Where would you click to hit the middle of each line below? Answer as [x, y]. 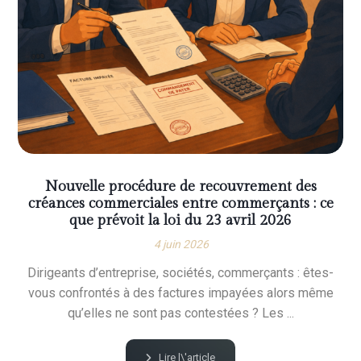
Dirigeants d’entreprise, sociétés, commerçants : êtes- [180, 273]
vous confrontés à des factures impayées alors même [180, 293]
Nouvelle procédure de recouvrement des [180, 187]
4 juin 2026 [181, 245]
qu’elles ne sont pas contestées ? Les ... [180, 313]
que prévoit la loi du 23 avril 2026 [180, 221]
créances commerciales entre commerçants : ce [180, 204]
